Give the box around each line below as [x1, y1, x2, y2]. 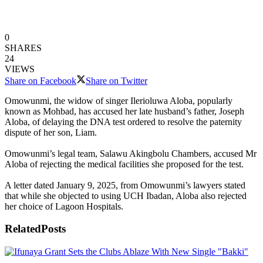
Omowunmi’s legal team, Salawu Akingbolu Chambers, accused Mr [5, 148, 257, 159]
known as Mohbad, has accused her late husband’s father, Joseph [5, 106, 244, 116]
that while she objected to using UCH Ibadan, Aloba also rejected [5, 190, 247, 201]
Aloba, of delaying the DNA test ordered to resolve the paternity [5, 116, 242, 127]
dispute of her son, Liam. [5, 127, 99, 137]
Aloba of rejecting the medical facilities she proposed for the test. [5, 159, 246, 169]
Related [5, 222, 41, 235]
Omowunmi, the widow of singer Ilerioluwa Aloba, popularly [5, 95, 232, 106]
